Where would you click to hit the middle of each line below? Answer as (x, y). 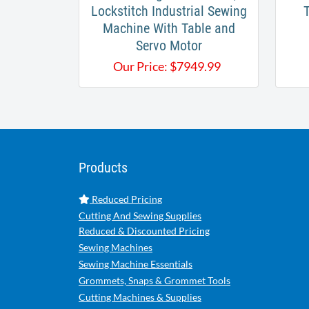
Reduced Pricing (126, 199)
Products (103, 168)
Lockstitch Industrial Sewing (169, 11)
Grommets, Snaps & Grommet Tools (154, 281)
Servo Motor (169, 46)
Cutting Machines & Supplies (140, 297)
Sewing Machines (116, 248)
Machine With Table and (169, 29)
